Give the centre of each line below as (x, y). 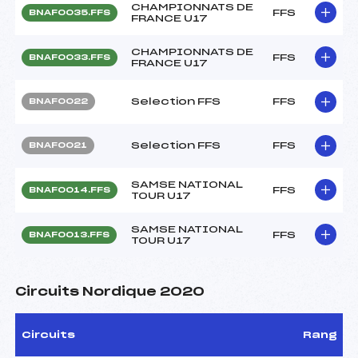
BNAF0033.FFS (70, 57)
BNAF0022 (58, 101)
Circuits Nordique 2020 (110, 292)
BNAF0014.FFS (70, 190)
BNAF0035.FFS (70, 12)
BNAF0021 (58, 145)
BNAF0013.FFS (69, 235)
